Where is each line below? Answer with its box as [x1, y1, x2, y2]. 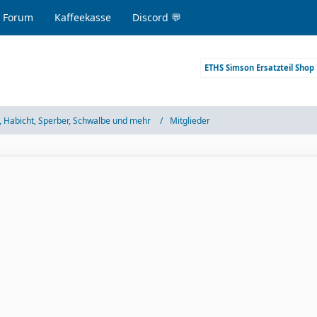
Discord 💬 [132, 11, 182, 24]
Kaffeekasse [54, 11, 112, 24]
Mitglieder [170, 114, 211, 127]
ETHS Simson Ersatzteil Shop [204, 62, 314, 73]
